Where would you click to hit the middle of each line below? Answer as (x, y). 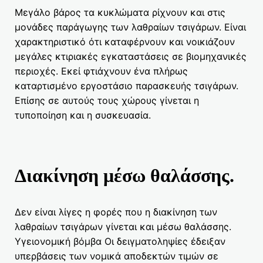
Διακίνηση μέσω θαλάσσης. (124, 175)
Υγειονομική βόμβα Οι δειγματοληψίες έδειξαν (120, 241)
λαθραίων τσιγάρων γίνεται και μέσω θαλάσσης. (123, 226)
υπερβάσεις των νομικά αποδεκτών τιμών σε (117, 256)
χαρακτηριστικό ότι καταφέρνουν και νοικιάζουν (125, 41)
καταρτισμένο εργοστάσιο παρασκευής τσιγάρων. (127, 85)
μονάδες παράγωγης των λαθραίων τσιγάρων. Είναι (130, 27)
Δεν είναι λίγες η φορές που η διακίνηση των (116, 212)
